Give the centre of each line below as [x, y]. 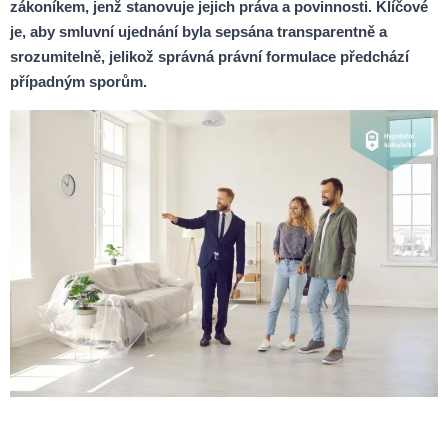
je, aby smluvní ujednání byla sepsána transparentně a [198, 31]
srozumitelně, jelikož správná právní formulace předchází [209, 56]
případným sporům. [78, 81]
